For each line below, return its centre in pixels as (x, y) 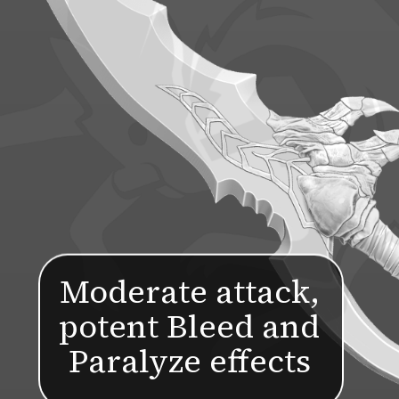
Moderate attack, (189, 292)
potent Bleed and (190, 327)
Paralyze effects (189, 362)
